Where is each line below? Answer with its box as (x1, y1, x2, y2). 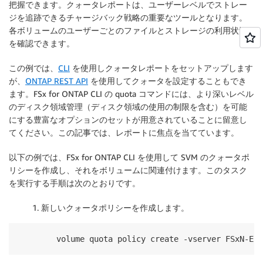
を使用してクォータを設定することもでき (88, 75, 247, 86)
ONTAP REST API (25, 75, 88, 86)
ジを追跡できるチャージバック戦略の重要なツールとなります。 (9, 12, 247, 22)
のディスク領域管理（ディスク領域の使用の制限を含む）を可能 (9, 101, 247, 112)
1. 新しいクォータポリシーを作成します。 (32, 202, 189, 213)
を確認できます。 (9, 38, 75, 48)
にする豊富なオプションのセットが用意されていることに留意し (9, 114, 247, 124)
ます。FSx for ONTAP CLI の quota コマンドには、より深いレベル (9, 88, 254, 99)
